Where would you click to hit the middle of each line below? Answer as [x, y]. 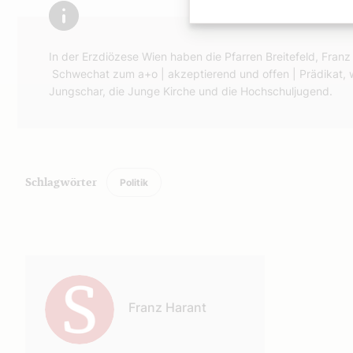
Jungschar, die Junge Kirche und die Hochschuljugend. [191, 91]
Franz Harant [167, 307]
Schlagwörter [61, 183]
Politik [134, 182]
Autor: [43, 265]
